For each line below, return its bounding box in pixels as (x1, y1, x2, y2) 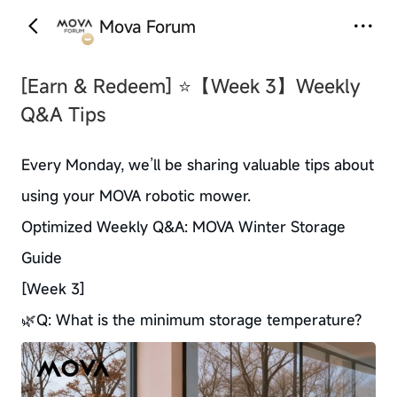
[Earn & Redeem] (20, 73, 178, 98)
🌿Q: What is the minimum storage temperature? (20, 309, 362, 330)
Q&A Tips (20, 101, 105, 127)
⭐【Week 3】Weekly (178, 73, 361, 98)
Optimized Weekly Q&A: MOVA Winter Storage (20, 216, 346, 237)
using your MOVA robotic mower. (20, 185, 251, 206)
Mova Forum (98, 14, 196, 37)
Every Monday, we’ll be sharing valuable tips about (20, 154, 374, 175)
